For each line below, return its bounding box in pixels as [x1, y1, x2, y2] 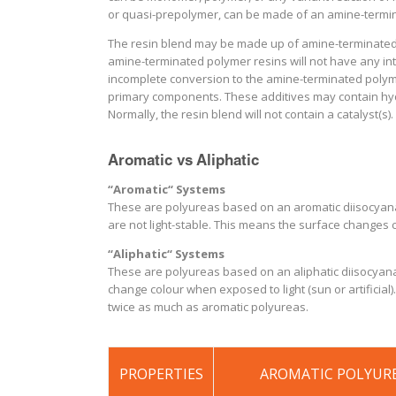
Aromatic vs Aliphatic [108, 155, 259, 170]
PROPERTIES [118, 364, 203, 384]
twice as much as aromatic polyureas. [108, 299, 308, 315]
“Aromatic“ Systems [108, 181, 225, 197]
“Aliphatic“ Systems [108, 246, 225, 262]
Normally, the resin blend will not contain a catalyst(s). [108, 106, 393, 122]
